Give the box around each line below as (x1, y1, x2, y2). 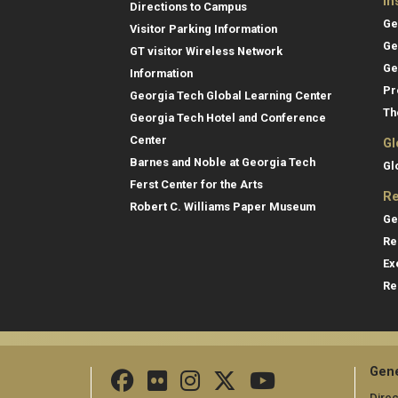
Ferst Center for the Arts (130, 177, 263, 191)
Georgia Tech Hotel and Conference (130, 110, 326, 124)
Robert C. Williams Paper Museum (130, 199, 315, 213)
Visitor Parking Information (130, 21, 277, 36)
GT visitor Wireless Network (130, 44, 283, 58)
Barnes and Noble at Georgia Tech (130, 155, 315, 169)
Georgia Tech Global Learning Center (130, 88, 332, 102)
